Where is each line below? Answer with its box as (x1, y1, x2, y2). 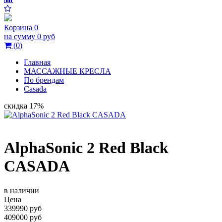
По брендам (24, 76, 64, 84)
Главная (24, 58, 51, 66)
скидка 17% (4, 102, 44, 110)
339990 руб (4, 204, 42, 213)
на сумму (4, 32, 35, 41)
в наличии (4, 186, 39, 195)
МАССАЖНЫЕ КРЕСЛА (24, 67, 111, 75)
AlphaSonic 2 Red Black (4, 139, 168, 157)
